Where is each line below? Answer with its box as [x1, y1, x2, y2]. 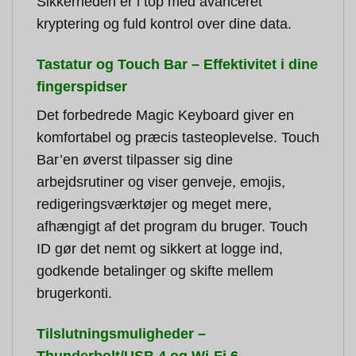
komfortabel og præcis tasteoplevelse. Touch [37, 130, 319, 146]
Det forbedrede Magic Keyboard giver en [37, 107, 294, 124]
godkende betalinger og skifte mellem [37, 263, 273, 280]
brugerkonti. [37, 285, 112, 302]
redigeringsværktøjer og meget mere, [37, 196, 272, 213]
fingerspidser [37, 78, 127, 95]
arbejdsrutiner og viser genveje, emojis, [37, 174, 285, 191]
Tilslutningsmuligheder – [37, 326, 206, 342]
